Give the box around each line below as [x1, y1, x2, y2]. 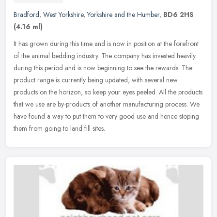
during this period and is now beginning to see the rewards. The [14, 62, 192, 73]
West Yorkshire [43, 9, 83, 19]
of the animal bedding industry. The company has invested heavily [14, 50, 196, 61]
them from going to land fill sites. [14, 123, 105, 133]
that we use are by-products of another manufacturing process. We [14, 99, 200, 109]
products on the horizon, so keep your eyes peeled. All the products [14, 87, 202, 97]
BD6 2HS [163, 9, 194, 19]
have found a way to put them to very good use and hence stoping [14, 111, 199, 121]
